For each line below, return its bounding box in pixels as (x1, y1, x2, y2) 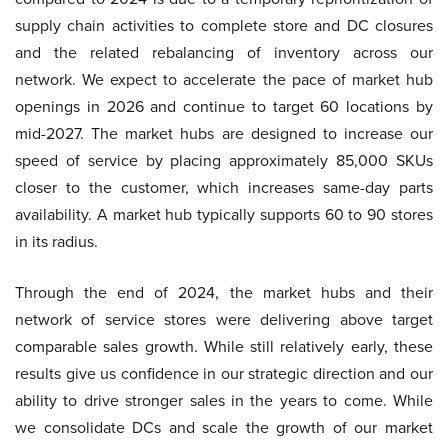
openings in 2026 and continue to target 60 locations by (15, 95, 433, 118)
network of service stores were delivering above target (15, 308, 433, 331)
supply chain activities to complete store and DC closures (15, 14, 433, 37)
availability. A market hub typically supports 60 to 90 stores (15, 203, 433, 226)
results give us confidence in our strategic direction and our (15, 362, 433, 385)
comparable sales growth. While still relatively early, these (15, 335, 433, 358)
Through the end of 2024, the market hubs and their (15, 281, 433, 304)
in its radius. (15, 230, 98, 253)
